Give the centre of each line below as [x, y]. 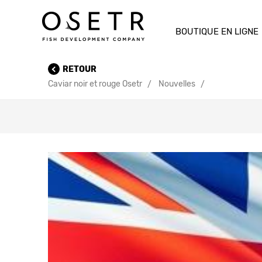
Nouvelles [177, 84]
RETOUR [80, 69]
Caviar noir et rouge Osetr [95, 84]
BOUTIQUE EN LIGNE [217, 32]
